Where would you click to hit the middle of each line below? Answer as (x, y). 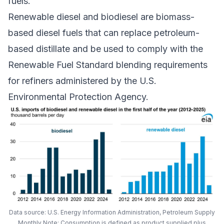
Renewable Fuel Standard (61, 65)
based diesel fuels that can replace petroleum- (104, 33)
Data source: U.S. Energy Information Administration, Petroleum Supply (112, 212)
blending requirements (160, 65)
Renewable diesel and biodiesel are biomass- (101, 17)
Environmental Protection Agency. (78, 97)
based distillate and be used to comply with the (105, 49)
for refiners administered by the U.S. (82, 81)
